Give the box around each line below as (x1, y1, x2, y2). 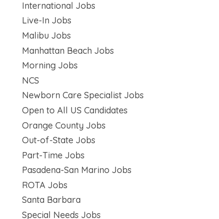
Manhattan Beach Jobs (22, 44, 114, 56)
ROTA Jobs (22, 179, 67, 191)
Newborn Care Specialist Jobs (22, 89, 144, 101)
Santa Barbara (22, 194, 81, 206)
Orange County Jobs (22, 119, 106, 131)
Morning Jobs (22, 60, 78, 71)
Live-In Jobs (22, 15, 71, 26)
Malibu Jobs (22, 29, 71, 41)
